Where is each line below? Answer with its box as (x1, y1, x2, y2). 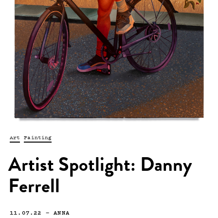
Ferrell (8, 179, 60, 199)
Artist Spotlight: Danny (8, 157, 192, 177)
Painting (24, 133, 52, 142)
